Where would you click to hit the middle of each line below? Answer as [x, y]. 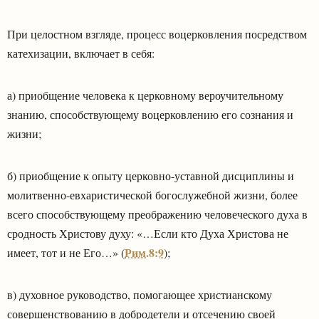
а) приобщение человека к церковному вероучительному [145, 95]
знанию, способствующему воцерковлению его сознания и [150, 114]
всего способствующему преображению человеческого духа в [157, 214]
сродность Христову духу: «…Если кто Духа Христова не [148, 233]
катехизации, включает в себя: [81, 53]
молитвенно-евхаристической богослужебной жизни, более [152, 194]
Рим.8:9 [144, 252]
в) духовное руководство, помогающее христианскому [140, 294]
